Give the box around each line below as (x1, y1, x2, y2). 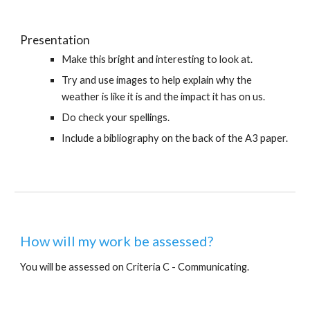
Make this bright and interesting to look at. (62, 53, 253, 65)
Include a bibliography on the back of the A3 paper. (62, 132, 289, 144)
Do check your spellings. (62, 111, 170, 123)
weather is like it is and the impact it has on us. (62, 91, 266, 102)
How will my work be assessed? (20, 232, 214, 249)
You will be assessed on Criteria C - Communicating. (20, 261, 250, 273)
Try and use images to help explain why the (62, 74, 253, 86)
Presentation (20, 33, 91, 47)
